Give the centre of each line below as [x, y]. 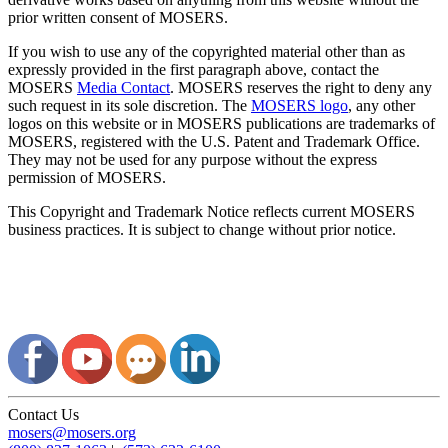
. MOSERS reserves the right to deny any [301, 88]
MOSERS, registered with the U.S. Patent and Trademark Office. [214, 142]
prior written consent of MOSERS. [118, 18]
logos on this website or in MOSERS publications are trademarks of [221, 124]
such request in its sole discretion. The [129, 106]
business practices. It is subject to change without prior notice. [202, 230]
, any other [381, 106]
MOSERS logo [299, 106]
